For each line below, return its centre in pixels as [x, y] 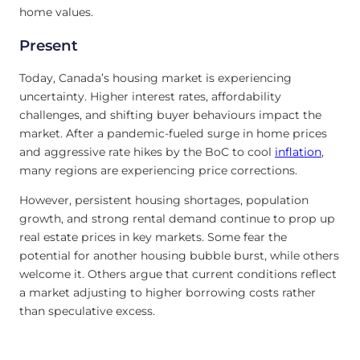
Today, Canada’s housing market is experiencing [155, 78]
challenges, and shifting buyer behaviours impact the [170, 115]
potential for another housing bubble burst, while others [179, 256]
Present [49, 45]
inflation [298, 152]
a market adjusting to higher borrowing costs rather [168, 293]
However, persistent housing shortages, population [164, 200]
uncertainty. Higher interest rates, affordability [150, 96]
